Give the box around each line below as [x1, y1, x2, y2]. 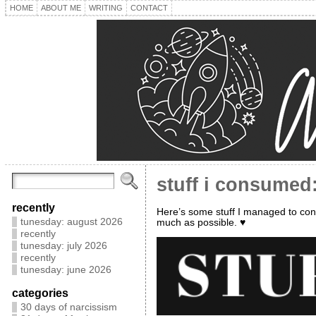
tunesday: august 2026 [20, 217, 123, 227]
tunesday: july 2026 [20, 241, 107, 251]
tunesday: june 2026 [20, 265, 111, 275]
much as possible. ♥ [156, 217, 245, 228]
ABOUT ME [40, 4, 81, 12]
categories [11, 286, 68, 299]
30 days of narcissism [20, 302, 117, 312]
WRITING [88, 4, 123, 12]
